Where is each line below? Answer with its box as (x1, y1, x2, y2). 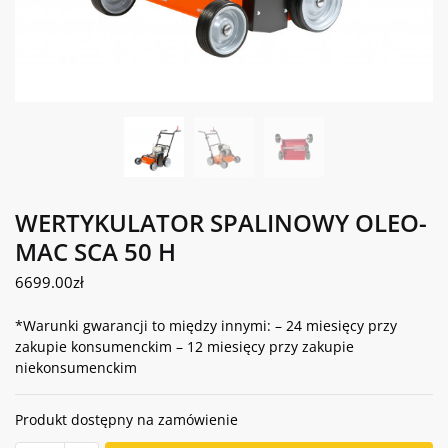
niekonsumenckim (15, 358, 137, 378)
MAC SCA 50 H (15, 235, 176, 268)
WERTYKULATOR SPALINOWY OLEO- (15, 206, 427, 239)
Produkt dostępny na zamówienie (15, 410, 238, 430)
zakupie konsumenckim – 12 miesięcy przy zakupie (15, 337, 354, 357)
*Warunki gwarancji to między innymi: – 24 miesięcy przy (15, 316, 397, 336)
